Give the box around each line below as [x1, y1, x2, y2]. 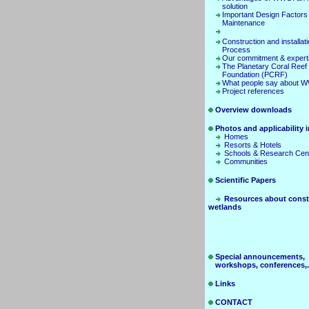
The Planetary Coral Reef [222, 62, 307, 70]
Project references [222, 87, 284, 95]
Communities [224, 157, 268, 166]
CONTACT [215, 298, 252, 306]
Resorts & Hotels [224, 141, 281, 149]
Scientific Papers [215, 176, 276, 184]
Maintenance [222, 19, 265, 27]
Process [222, 46, 250, 54]
